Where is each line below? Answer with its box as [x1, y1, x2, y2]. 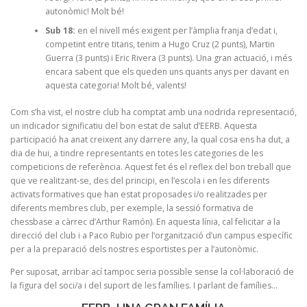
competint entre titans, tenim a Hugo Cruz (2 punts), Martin [45, 38, 275, 51]
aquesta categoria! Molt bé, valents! [45, 79, 186, 92]
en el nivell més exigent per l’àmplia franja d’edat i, [75, 25, 278, 37]
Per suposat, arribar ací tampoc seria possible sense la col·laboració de [10, 265, 294, 278]
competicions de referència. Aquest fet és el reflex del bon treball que [10, 160, 291, 173]
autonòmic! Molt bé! [45, 5, 124, 18]
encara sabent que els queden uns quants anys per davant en [45, 66, 289, 78]
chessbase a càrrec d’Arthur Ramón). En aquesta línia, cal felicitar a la [10, 215, 280, 228]
